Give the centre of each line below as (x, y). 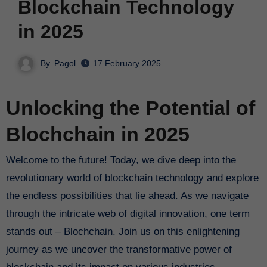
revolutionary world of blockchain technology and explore (132, 178)
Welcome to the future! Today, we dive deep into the (10, 160)
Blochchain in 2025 (97, 134)
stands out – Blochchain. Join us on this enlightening (122, 231)
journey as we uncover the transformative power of (119, 249)
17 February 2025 (127, 63)
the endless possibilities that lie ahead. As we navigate (127, 195)
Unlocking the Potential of (130, 108)
